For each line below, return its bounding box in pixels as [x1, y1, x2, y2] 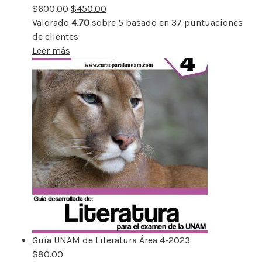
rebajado [57, 2, 95, 14]
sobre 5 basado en [89, 16, 171, 28]
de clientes [32, 30, 78, 42]
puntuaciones [182, 16, 243, 28]
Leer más [32, 44, 70, 56]
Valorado [32, 16, 71, 28]
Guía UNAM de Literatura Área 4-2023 [32, 234, 190, 246]
